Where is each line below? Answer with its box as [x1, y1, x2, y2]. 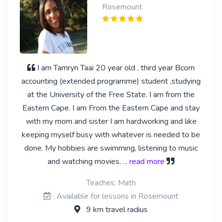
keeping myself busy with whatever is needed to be [22, 129, 200, 140]
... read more [123, 156, 165, 167]
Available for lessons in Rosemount [55, 191, 178, 202]
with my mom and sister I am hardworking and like [25, 116, 197, 127]
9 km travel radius [84, 204, 148, 215]
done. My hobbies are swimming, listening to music [24, 143, 198, 154]
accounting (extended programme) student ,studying [21, 76, 201, 87]
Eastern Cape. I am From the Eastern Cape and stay [22, 103, 200, 113]
